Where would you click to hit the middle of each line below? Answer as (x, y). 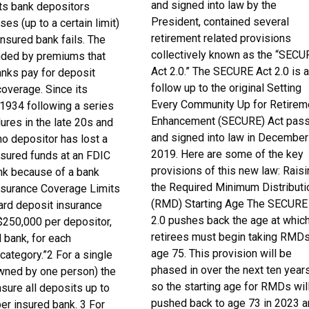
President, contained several (220, 22)
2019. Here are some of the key (228, 154)
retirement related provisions (221, 38)
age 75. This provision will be (222, 253)
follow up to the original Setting (227, 88)
